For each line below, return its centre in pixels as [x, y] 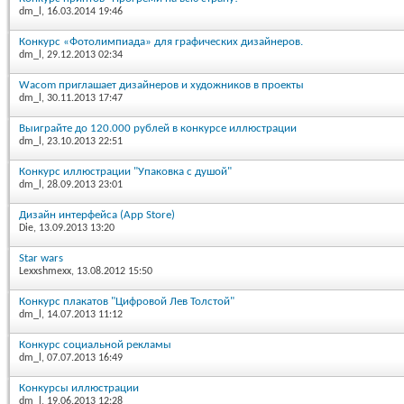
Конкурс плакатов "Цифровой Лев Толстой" [127, 301]
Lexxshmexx [45, 271]
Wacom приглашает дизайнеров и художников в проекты [161, 85]
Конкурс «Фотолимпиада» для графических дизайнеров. [161, 41]
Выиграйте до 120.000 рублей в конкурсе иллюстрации [158, 128]
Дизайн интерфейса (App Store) [97, 215]
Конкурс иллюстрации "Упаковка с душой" [125, 171]
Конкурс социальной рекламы [95, 344]
